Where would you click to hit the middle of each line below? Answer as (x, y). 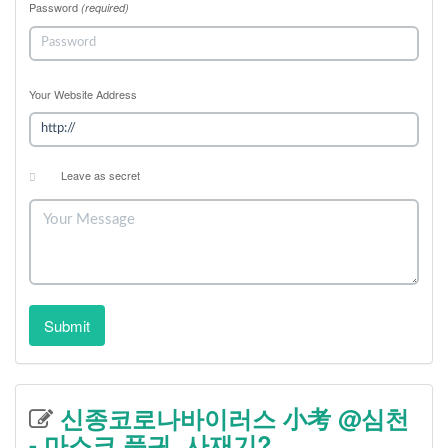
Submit (67, 325)
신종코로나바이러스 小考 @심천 (231, 417)
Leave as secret (100, 174)
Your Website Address (83, 93)
